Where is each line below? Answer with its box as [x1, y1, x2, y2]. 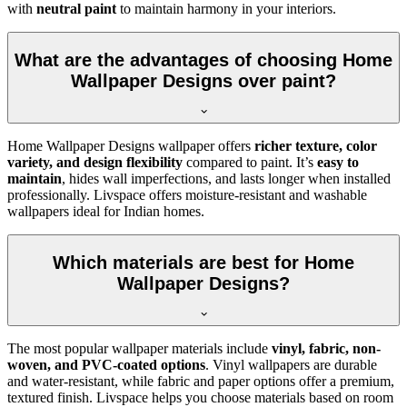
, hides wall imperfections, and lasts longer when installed [62, 171, 391, 187]
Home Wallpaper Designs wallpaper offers [7, 138, 254, 154]
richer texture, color [254, 138, 377, 154]
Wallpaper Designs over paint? [71, 70, 336, 91]
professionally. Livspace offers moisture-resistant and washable [7, 187, 367, 203]
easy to [317, 154, 359, 171]
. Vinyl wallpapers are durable [205, 357, 377, 373]
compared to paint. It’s [183, 154, 317, 171]
